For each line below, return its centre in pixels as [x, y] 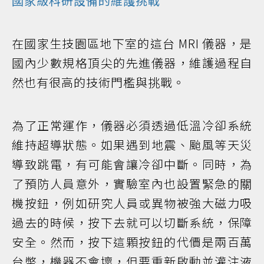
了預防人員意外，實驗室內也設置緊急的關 [132, 183]
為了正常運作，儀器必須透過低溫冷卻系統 [132, 125]
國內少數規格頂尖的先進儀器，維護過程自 [132, 62]
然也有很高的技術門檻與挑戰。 [98, 82]
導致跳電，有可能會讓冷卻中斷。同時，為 [132, 164]
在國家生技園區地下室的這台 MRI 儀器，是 [132, 43]
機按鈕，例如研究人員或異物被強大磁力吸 [132, 203]
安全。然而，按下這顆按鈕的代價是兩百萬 [132, 242]
